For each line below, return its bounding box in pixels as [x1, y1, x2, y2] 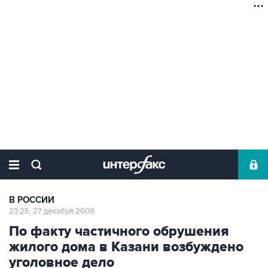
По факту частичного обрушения [9, 223, 229, 240]
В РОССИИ [9, 194, 54, 206]
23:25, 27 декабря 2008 [9, 206, 95, 216]
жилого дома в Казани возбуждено [9, 239, 243, 255]
